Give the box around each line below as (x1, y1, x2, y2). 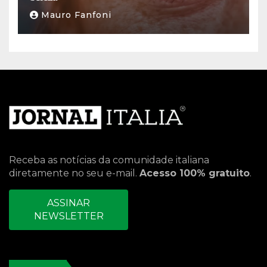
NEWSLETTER (33, 210, 104, 222)
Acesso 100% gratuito (139, 167, 250, 179)
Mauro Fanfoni (41, 10, 111, 21)
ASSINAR (47, 197, 90, 209)
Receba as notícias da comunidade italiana (9, 154, 209, 166)
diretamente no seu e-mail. (9, 167, 139, 179)
